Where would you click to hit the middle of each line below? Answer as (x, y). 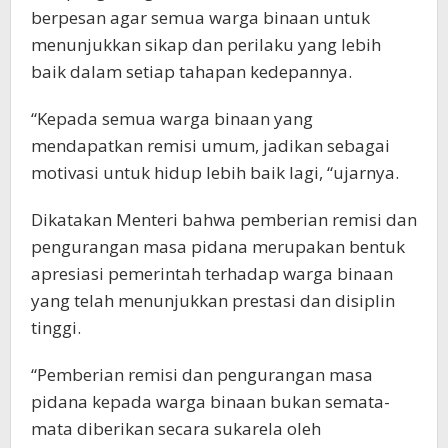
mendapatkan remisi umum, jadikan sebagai (210, 146)
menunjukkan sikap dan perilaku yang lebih (206, 45)
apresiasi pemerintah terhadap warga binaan (212, 274)
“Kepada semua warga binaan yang (172, 119)
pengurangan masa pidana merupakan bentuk (218, 247)
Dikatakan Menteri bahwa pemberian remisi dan (224, 220)
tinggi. (56, 328)
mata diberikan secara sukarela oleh (176, 429)
